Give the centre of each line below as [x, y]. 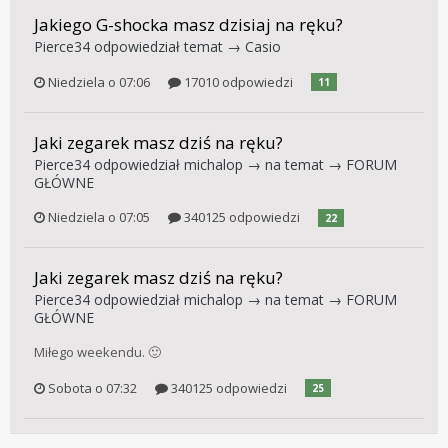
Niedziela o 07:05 [99, 217]
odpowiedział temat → [167, 47]
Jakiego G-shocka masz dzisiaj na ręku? [188, 25]
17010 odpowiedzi [237, 81]
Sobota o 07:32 [92, 387]
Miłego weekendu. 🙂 [97, 352]
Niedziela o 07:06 [99, 81]
